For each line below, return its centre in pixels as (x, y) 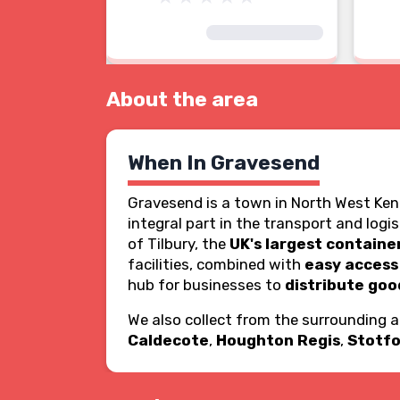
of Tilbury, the (179, 244)
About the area (182, 100)
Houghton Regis (278, 340)
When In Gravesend (224, 163)
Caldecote (168, 340)
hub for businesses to (206, 285)
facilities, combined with (216, 264)
